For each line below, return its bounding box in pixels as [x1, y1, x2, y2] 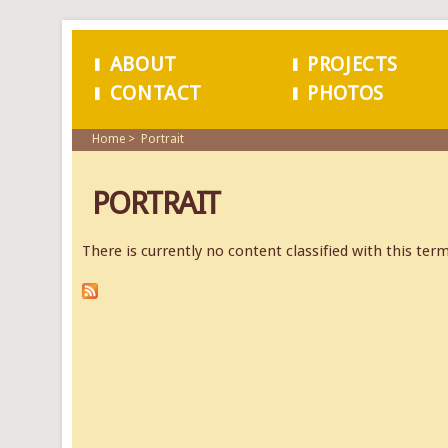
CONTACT [109, 82, 202, 105]
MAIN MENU [82, 86, 190, 112]
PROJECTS [307, 53, 398, 76]
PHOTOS [307, 82, 384, 105]
